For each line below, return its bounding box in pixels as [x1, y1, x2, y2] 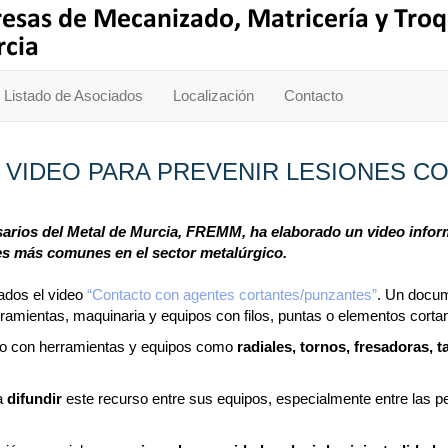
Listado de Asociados [4, 87, 143, 104]
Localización [173, 87, 254, 104]
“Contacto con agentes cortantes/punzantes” [87, 286, 377, 303]
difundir [7, 390, 62, 407]
